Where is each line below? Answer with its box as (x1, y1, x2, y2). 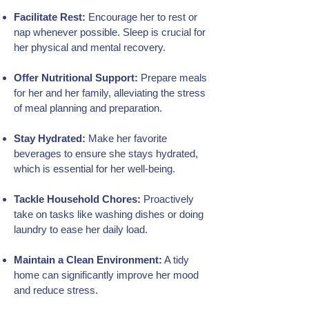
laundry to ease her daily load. (14, 223, 148, 235)
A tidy (162, 254, 189, 266)
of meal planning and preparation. (14, 102, 162, 114)
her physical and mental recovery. (14, 41, 166, 53)
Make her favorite (86, 132, 167, 144)
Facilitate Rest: (14, 11, 86, 23)
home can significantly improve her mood (14, 269, 199, 281)
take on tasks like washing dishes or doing (14, 208, 203, 220)
